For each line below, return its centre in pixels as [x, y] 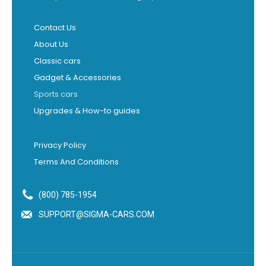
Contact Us [55, 27]
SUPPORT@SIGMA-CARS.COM [96, 214]
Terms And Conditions [76, 161]
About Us [51, 44]
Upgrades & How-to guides [87, 110]
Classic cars [57, 61]
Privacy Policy [60, 145]
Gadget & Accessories [77, 77]
